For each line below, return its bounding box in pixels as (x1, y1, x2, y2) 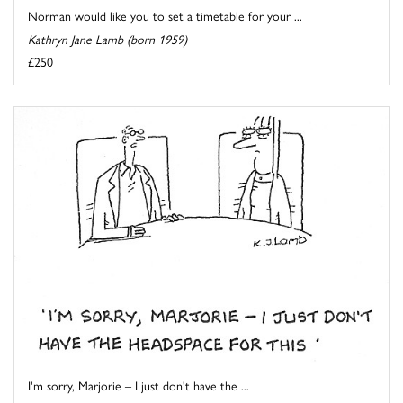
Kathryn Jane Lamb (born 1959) (28, 30, 187, 49)
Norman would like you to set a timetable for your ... (28, 6, 302, 25)
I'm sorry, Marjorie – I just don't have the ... (28, 375, 249, 394)
